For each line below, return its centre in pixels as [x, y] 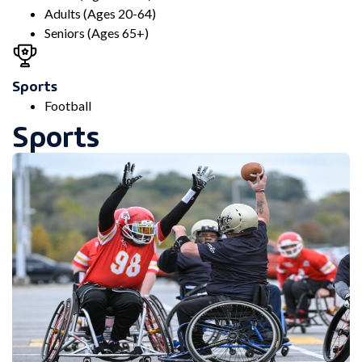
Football [68, 105]
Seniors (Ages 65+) [97, 33]
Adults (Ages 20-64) [100, 13]
